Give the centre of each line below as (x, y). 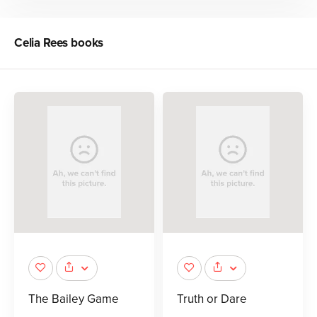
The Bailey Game (74, 299)
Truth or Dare (212, 299)
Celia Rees (41, 43)
